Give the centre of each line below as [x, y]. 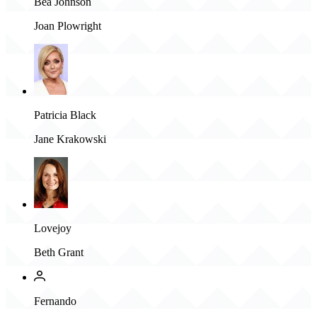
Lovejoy [53, 228]
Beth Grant [59, 252]
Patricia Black [65, 115]
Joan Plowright [68, 25]
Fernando [55, 301]
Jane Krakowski [70, 139]
